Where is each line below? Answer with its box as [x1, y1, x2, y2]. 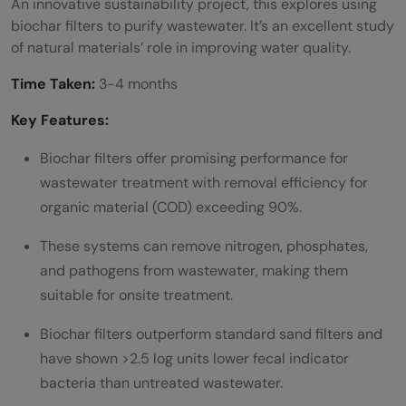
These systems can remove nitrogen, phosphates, [40, 237, 368, 256]
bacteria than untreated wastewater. [40, 373, 283, 393]
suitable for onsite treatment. [40, 285, 237, 305]
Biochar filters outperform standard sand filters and [40, 324, 382, 344]
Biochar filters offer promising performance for [40, 149, 348, 169]
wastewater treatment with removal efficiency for [40, 173, 368, 193]
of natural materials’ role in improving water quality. [11, 38, 351, 58]
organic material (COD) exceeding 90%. [40, 198, 305, 217]
